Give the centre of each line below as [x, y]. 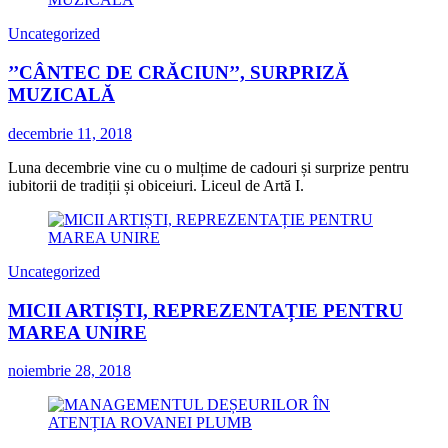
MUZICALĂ [61, 95]
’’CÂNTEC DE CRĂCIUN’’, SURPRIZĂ [178, 73]
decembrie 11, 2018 [70, 133]
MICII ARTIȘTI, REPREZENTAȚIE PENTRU [205, 310]
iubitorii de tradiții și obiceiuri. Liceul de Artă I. [156, 185]
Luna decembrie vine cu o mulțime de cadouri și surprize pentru [208, 167]
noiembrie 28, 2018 [69, 371]
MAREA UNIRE [77, 332]
